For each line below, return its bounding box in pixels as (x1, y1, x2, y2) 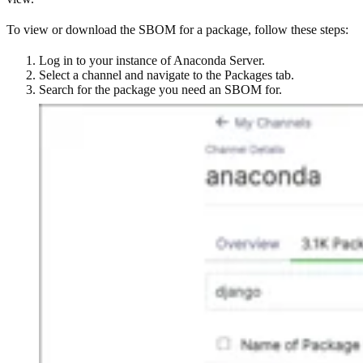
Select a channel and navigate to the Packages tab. (39, 67, 294, 82)
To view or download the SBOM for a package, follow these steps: (6, 22, 348, 36)
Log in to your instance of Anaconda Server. (39, 53, 265, 67)
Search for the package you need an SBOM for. (39, 82, 282, 96)
